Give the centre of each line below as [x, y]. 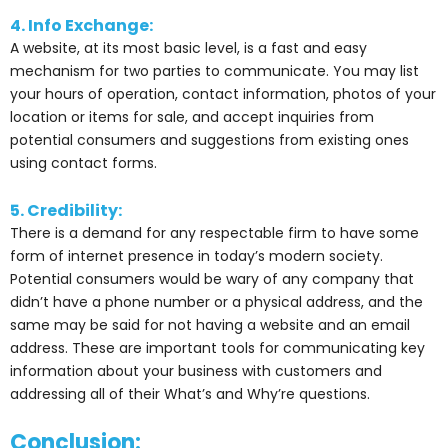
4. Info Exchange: [81, 25]
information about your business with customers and [196, 371]
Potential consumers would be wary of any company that [212, 279]
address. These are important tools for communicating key [217, 348]
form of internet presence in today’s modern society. [196, 256]
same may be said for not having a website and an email [210, 325]
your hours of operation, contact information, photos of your [223, 93]
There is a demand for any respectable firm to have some [214, 233]
